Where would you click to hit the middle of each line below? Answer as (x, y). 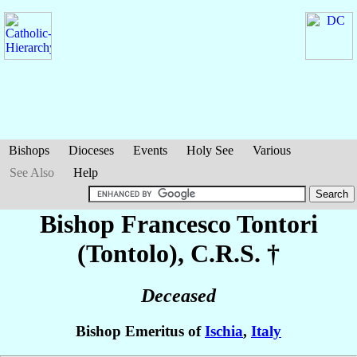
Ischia (224, 331)
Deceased (178, 296)
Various (272, 150)
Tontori (277, 224)
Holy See (210, 150)
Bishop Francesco (138, 224)
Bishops (29, 150)
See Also (32, 173)
